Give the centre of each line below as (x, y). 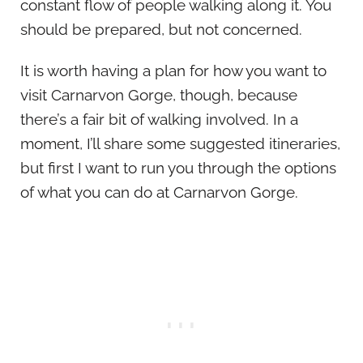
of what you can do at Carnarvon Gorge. (159, 192)
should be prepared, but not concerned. (161, 30)
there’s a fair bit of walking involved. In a (159, 119)
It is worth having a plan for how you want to (173, 70)
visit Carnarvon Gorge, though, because (159, 94)
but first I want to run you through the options (178, 167)
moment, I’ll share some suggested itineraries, (180, 143)
